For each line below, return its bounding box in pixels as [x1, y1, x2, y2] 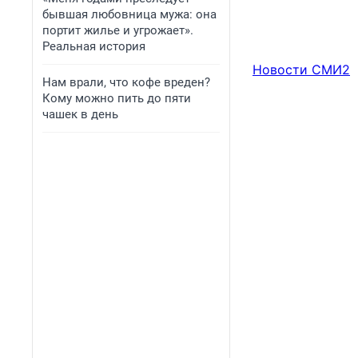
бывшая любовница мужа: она [42, 7, 217, 22]
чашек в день [42, 107, 118, 121]
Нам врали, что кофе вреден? [42, 75, 210, 89]
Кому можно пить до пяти [42, 91, 191, 105]
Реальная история [42, 39, 145, 54]
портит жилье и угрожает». [42, 23, 193, 38]
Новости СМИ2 [253, 62, 350, 78]
